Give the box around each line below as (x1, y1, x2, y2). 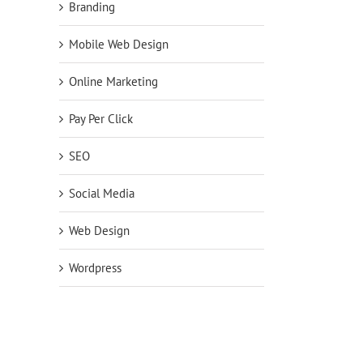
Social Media (69, 186, 135, 202)
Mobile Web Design (69, 36, 169, 53)
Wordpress (69, 260, 122, 276)
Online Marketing (69, 74, 158, 90)
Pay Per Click (69, 111, 133, 127)
